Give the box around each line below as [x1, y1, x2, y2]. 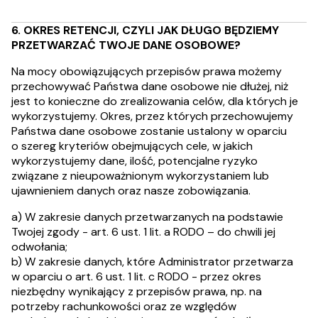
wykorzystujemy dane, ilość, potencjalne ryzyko [11, 153, 258, 168]
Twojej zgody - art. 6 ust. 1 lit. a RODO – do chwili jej [11, 224, 275, 239]
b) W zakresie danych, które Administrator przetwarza [11, 254, 293, 269]
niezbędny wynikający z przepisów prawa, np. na [11, 284, 262, 299]
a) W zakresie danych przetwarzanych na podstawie [11, 209, 283, 224]
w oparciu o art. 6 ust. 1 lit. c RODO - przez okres [11, 269, 261, 284]
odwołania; [11, 239, 67, 254]
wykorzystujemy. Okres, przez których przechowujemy [11, 109, 293, 124]
